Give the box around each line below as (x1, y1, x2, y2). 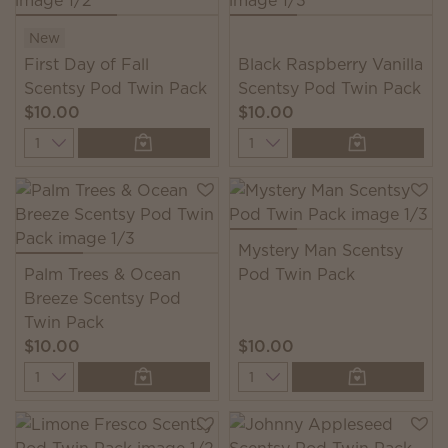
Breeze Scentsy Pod (24, 287, 181, 309)
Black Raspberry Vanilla (238, 53, 423, 75)
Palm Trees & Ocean (24, 263, 181, 285)
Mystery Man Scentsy (238, 239, 403, 261)
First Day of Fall (24, 53, 149, 75)
